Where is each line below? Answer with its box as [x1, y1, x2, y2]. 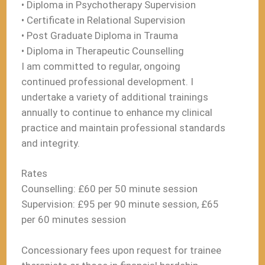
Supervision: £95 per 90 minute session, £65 [21, 198, 219, 211]
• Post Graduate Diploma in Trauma [21, 29, 179, 41]
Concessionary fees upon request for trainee [21, 244, 222, 256]
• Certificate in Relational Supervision [21, 14, 186, 26]
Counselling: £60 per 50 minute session [21, 183, 198, 195]
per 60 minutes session [21, 214, 127, 226]
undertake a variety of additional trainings [21, 91, 209, 103]
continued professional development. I [21, 75, 194, 88]
